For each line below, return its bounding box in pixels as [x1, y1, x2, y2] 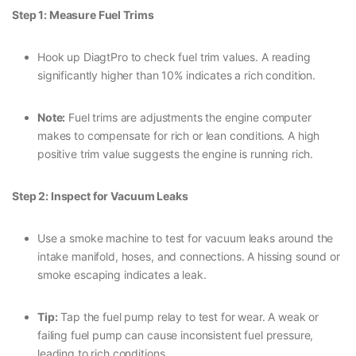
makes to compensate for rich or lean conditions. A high [37, 129, 320, 143]
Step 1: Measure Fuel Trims [12, 8, 154, 22]
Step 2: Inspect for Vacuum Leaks [12, 189, 188, 203]
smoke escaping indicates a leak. [37, 268, 207, 282]
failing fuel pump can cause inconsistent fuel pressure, [37, 328, 314, 342]
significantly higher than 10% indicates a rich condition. [37, 68, 316, 83]
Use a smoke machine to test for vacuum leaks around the [37, 231, 334, 246]
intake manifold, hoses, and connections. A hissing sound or [37, 250, 340, 264]
